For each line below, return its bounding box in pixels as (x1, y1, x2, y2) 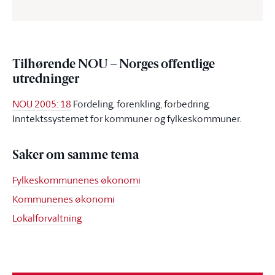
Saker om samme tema (12, 150, 139, 162)
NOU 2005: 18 (12, 97, 71, 110)
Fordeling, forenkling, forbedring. (73, 97, 211, 110)
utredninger (12, 74, 79, 86)
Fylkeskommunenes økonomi (12, 173, 141, 187)
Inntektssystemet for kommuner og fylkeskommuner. (12, 112, 241, 125)
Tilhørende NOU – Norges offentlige (12, 59, 215, 71)
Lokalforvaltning (12, 211, 82, 225)
